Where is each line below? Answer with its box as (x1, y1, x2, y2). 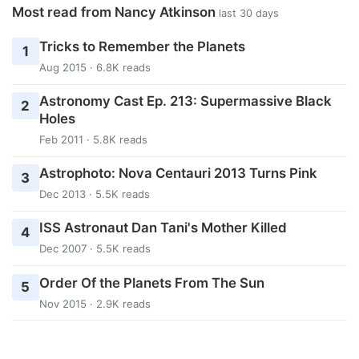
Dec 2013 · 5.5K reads (38, 188, 150, 201)
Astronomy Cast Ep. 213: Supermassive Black (38, 93, 332, 110)
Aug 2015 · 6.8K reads (38, 60, 151, 74)
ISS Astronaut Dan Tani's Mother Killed (38, 220, 287, 236)
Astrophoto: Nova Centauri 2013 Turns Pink (38, 165, 317, 182)
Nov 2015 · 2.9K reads (38, 296, 151, 310)
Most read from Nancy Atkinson (12, 4, 219, 21)
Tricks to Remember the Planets (38, 38, 245, 54)
